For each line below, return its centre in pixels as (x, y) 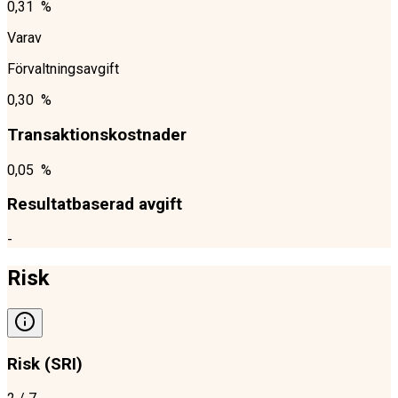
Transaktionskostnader (97, 135)
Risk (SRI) (45, 364)
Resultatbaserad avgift (95, 205)
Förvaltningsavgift (63, 69)
